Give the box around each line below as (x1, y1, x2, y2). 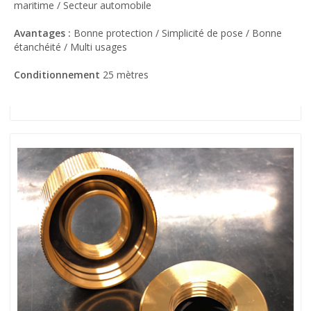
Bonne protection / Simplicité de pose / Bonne (74, 26, 282, 40)
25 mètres (103, 68, 149, 81)
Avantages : (14, 26, 74, 40)
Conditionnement (14, 68, 103, 81)
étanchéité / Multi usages (14, 40, 127, 53)
